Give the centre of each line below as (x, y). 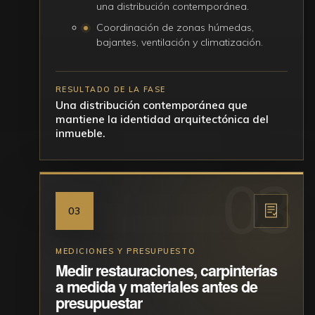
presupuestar (99, 302)
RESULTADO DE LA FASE (111, 89)
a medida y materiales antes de (156, 286)
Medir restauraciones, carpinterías (166, 270)
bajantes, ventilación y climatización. (180, 42)
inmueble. (81, 133)
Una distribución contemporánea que (152, 104)
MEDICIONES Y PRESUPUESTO (126, 251)
